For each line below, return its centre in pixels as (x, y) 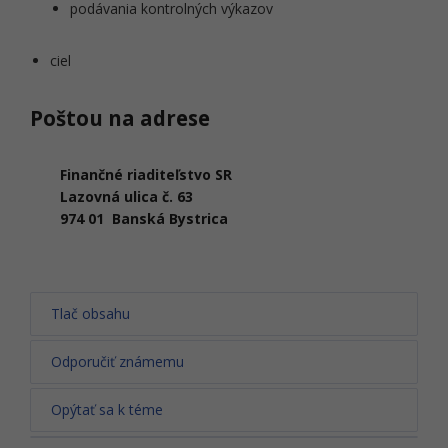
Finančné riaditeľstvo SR (146, 174)
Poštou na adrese (120, 118)
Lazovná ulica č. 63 (126, 196)
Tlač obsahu (90, 313)
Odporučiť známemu (117, 361)
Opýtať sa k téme (107, 409)
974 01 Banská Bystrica (144, 218)
